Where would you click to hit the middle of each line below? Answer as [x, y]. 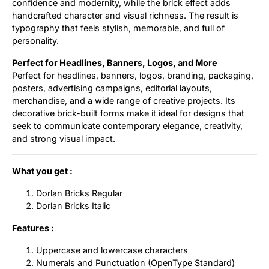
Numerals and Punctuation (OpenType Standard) [135, 262]
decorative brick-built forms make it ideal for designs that [128, 113]
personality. [35, 40]
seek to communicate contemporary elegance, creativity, [127, 125]
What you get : [42, 171]
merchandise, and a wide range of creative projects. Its [124, 100]
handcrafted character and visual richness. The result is [125, 15]
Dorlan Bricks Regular [79, 193]
